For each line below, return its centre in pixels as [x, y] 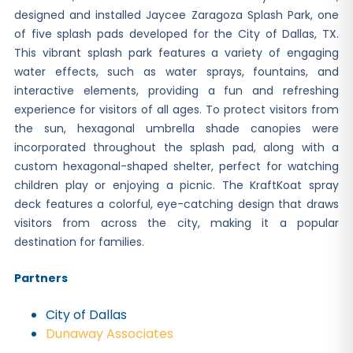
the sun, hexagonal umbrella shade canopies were [176, 128]
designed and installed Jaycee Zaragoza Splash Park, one [176, 15]
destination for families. [79, 242]
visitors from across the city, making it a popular [176, 223]
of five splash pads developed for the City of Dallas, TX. [176, 34]
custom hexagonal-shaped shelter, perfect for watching [176, 166]
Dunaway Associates [110, 333]
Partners [41, 279]
